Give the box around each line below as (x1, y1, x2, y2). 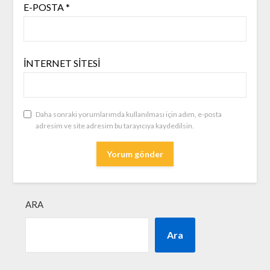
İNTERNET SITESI (23, 57, 100, 69)
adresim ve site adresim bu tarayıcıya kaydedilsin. (35, 121, 194, 131)
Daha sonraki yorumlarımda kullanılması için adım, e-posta (35, 110, 222, 119)
